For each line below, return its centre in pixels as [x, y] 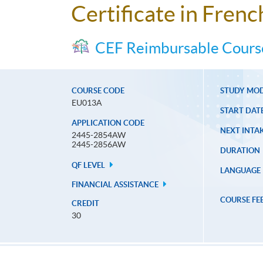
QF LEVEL [89, 166]
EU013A [87, 103]
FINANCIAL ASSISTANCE [116, 185]
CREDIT [85, 204]
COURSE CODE [98, 91]
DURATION [240, 151]
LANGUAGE [240, 171]
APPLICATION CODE [108, 123]
